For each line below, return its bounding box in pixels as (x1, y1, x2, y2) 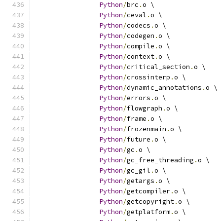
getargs (127, 177, 154, 185)
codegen (127, 32, 154, 40)
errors (127, 94, 150, 102)
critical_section (127, 63, 190, 71)
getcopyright (127, 197, 174, 206)
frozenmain (127, 125, 166, 133)
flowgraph (127, 104, 162, 112)
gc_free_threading (127, 156, 194, 164)
